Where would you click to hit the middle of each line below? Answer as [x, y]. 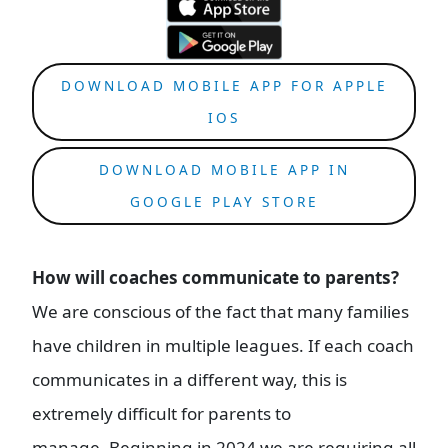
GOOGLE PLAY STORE [224, 201]
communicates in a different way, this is [189, 379]
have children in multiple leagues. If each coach [223, 345]
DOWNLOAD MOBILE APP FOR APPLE [224, 85]
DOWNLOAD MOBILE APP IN [224, 169]
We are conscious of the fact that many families [220, 311]
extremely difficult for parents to [161, 413]
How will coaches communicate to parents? [215, 277]
